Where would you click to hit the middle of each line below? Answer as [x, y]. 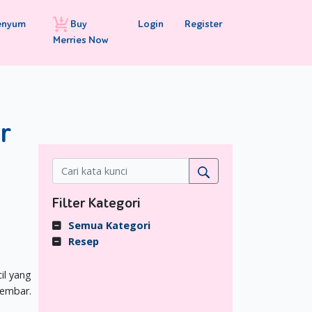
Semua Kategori [109, 225]
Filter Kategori [96, 203]
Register [203, 24]
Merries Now [81, 40]
